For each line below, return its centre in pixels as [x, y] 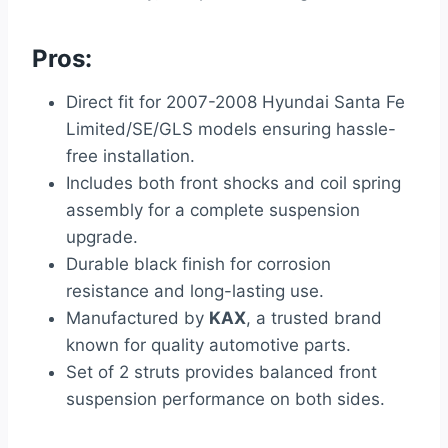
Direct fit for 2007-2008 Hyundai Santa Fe [235, 102]
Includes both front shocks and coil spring [233, 183]
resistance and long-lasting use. [195, 291]
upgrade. [102, 237]
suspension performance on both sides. [225, 399]
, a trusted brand [314, 318]
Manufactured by [137, 318]
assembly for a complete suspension [213, 210]
